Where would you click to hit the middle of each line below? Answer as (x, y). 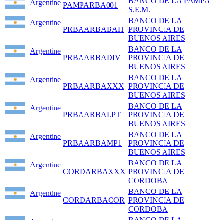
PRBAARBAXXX (94, 86)
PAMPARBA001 (90, 5)
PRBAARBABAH (93, 29)
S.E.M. (139, 10)
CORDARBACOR (94, 200)
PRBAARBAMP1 (92, 143)
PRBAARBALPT (92, 115)
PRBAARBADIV (92, 58)
